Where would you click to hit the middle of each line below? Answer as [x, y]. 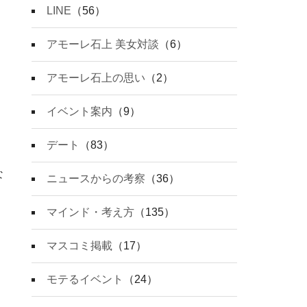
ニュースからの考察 [96, 179]
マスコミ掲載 [79, 246]
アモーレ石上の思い [96, 78]
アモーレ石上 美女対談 [103, 45]
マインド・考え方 [90, 212]
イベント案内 [79, 112]
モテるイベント [85, 280]
